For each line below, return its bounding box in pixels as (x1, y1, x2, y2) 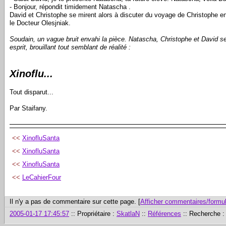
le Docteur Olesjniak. (10, 19, 71, 27)
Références (148, 209, 181, 217)
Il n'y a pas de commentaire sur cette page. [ (10, 197, 140, 205)
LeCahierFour (22, 173, 61, 181)
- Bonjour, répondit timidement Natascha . (10, 3, 131, 11)
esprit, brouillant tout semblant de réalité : (10, 43, 131, 51)
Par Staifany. (10, 104, 47, 112)
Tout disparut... (10, 88, 53, 96)
